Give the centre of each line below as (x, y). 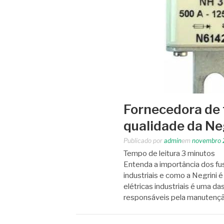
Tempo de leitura (152, 153)
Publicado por (144, 140)
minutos (201, 153)
